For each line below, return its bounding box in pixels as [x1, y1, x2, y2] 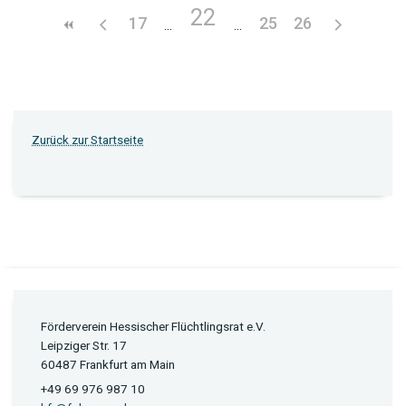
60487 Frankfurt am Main [41, 356, 175, 372]
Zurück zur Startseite [32, 131, 143, 147]
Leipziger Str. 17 [41, 337, 127, 353]
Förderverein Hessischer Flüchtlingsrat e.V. [41, 318, 266, 333]
